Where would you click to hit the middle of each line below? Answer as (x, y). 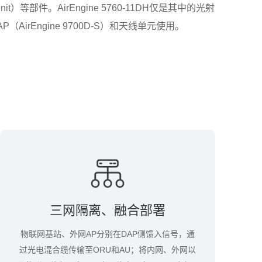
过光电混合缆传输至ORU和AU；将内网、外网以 (108, 250)
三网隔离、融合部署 (108, 210)
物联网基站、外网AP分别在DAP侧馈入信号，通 (108, 234)
